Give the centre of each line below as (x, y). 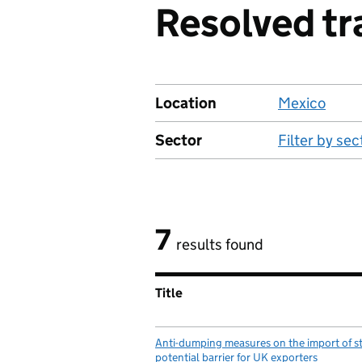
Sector (179, 140)
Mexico (302, 103)
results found (220, 244)
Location (186, 103)
